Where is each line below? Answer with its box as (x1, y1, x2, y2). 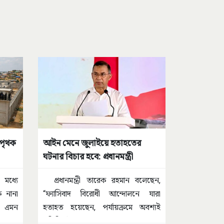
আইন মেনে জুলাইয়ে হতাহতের (43, 137, 141, 148)
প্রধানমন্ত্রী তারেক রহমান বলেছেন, (43, 175, 160, 185)
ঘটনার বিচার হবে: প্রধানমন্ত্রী (43, 151, 133, 162)
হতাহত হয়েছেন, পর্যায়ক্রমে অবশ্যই (43, 202, 160, 212)
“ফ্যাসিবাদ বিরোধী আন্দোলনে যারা (43, 189, 160, 199)
